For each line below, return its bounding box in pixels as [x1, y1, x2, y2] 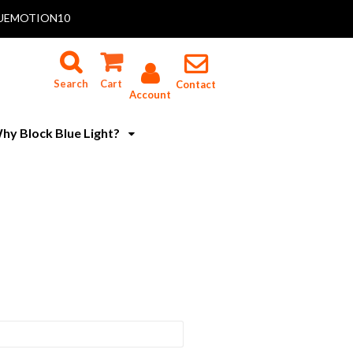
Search [53, 77, 88, 90]
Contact [176, 78, 216, 91]
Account [129, 88, 171, 101]
